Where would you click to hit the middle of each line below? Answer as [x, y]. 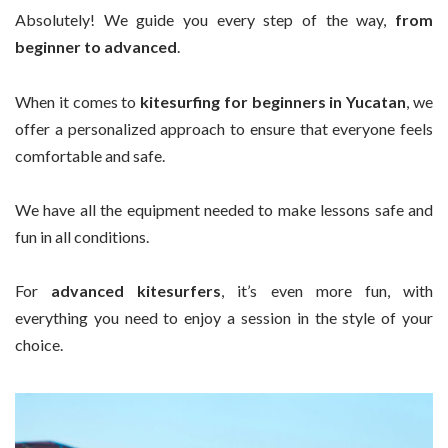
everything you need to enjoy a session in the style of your [224, 318]
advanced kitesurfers [136, 291]
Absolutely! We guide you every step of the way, [205, 20]
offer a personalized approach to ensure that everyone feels [224, 128]
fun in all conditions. [82, 236]
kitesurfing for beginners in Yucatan [273, 101]
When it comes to [78, 101]
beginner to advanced [96, 47]
